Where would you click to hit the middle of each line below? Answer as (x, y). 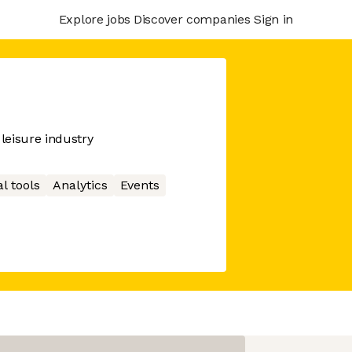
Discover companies (192, 19)
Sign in (273, 19)
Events (139, 185)
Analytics (80, 185)
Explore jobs (94, 19)
